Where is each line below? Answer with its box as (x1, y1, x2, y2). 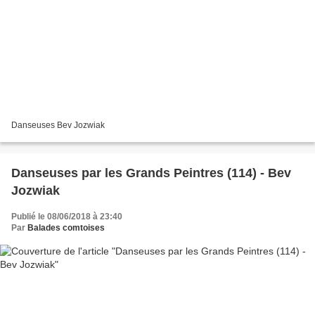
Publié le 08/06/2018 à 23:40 (11, 211, 122, 221)
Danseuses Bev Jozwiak (11, 120, 105, 130)
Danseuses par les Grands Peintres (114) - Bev (11, 165, 291, 180)
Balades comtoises (27, 222, 105, 233)
